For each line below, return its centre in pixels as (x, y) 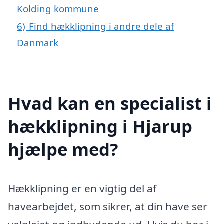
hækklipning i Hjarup (100, 126)
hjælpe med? (63, 149)
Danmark (38, 42)
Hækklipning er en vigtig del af (82, 189)
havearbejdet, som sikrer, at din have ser (108, 207)
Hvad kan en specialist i (110, 103)
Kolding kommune (58, 8)
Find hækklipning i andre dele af (101, 26)
